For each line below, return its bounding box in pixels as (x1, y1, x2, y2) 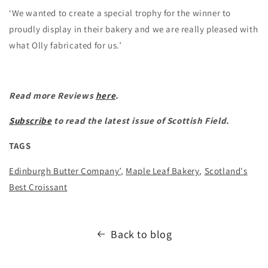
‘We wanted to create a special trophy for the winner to (9, 7, 232, 19)
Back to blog (111, 227, 172, 241)
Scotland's (204, 165, 248, 176)
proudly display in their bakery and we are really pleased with (9, 23, 258, 35)
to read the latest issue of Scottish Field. (51, 114, 229, 126)
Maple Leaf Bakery (126, 165, 200, 176)
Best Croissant (9, 181, 68, 193)
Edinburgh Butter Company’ (9, 165, 121, 176)
